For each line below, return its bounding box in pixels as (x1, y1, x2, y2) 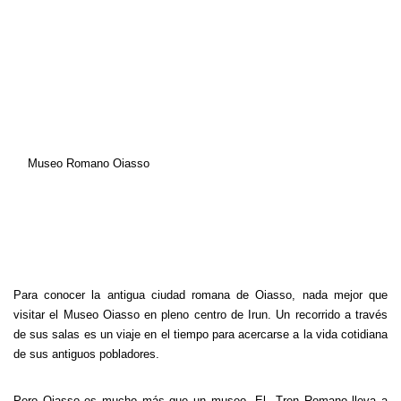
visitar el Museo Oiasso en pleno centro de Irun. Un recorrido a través (13, 308, 388, 321)
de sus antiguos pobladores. (13, 347, 159, 361)
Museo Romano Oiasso (28, 157, 149, 170)
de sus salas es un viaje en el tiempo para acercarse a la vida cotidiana (13, 328, 388, 341)
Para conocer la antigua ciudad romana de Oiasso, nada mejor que (13, 288, 388, 302)
